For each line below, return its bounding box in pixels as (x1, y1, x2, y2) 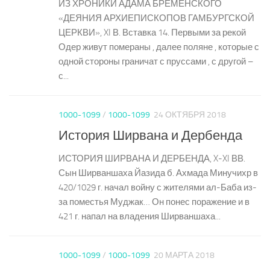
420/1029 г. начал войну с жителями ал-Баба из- (58, 181, 257, 193)
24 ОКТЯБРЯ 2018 (154, 110, 226, 121)
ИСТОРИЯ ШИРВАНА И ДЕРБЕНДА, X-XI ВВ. (58, 152, 245, 164)
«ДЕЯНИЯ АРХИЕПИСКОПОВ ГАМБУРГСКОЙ (58, 13, 254, 24)
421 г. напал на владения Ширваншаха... (58, 210, 221, 222)
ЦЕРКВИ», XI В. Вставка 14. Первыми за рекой (58, 27, 246, 39)
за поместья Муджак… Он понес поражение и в (58, 196, 250, 207)
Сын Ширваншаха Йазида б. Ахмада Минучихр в (58, 167, 258, 178)
